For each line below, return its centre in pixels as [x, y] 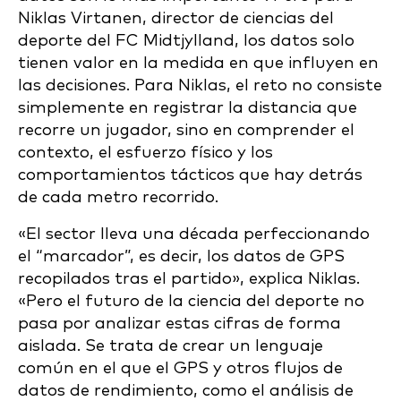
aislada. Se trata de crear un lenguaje [171, 346]
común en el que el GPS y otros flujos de [180, 368]
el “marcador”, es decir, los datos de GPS [181, 256]
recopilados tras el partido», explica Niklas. [189, 278]
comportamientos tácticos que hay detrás [190, 175]
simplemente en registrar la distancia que [188, 107]
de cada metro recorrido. [118, 197]
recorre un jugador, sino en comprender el [186, 130]
